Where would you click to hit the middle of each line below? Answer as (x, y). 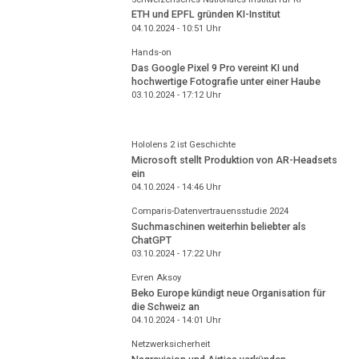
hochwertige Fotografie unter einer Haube (226, 81)
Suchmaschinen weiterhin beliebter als (218, 226)
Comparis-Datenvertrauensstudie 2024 (210, 212)
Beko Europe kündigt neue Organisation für (228, 292)
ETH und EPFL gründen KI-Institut (206, 14)
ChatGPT (151, 240)
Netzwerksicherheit (170, 345)
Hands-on (151, 52)
